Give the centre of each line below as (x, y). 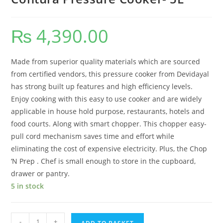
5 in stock (28, 186)
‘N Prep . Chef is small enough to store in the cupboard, (104, 161)
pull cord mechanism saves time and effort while (93, 136)
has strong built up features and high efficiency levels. (102, 87)
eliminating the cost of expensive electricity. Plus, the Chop (109, 149)
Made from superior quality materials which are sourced (106, 62)
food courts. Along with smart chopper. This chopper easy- (109, 124)
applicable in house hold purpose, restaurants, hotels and (108, 111)
